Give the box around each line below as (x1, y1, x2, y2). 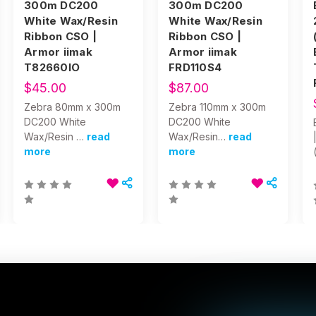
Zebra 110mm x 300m (169, 101, 266, 114)
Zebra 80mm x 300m (24, 101, 121, 114)
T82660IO (24, 61, 80, 75)
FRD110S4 (169, 61, 221, 75)
